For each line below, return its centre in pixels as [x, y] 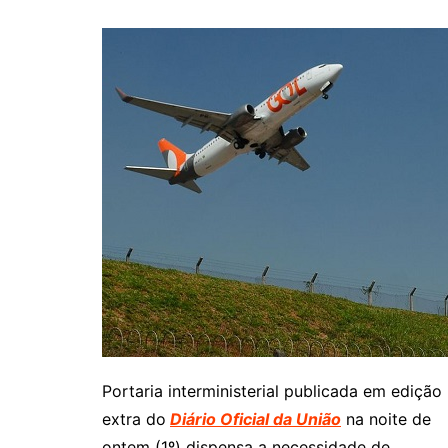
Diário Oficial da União [255, 419]
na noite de [386, 419]
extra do [134, 419]
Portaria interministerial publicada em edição [272, 391]
